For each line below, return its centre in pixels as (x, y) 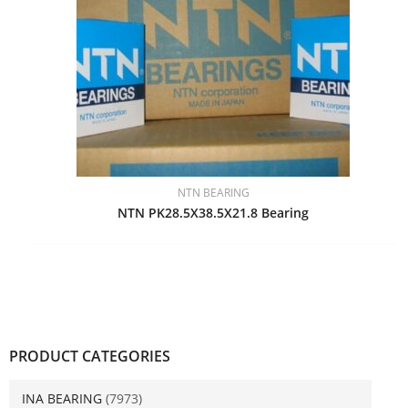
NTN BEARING (213, 193)
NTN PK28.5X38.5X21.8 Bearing (214, 213)
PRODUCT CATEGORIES (90, 356)
